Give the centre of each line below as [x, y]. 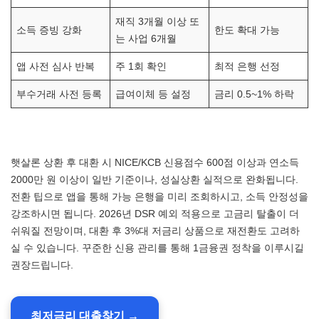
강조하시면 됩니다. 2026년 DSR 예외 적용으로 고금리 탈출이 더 [155, 214]
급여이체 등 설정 [153, 94]
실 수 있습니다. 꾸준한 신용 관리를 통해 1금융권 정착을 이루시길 [157, 248]
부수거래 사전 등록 [59, 94]
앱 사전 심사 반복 [56, 66]
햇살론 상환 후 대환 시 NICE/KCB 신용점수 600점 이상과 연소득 [155, 162]
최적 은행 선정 [247, 66]
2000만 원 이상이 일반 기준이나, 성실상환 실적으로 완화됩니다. [155, 179]
